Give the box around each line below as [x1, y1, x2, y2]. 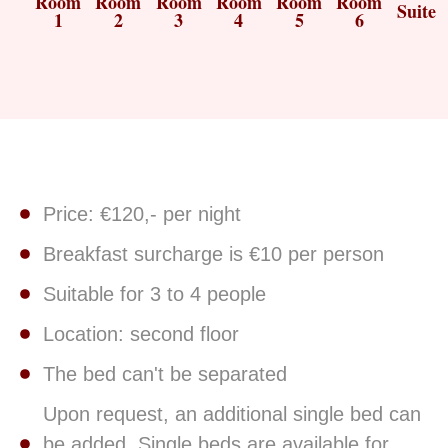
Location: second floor [42, 322, 239, 345]
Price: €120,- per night [42, 202, 241, 225]
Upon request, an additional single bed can [42, 402, 421, 425]
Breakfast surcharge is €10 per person [42, 242, 384, 265]
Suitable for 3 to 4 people [42, 282, 266, 305]
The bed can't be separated [42, 362, 287, 385]
